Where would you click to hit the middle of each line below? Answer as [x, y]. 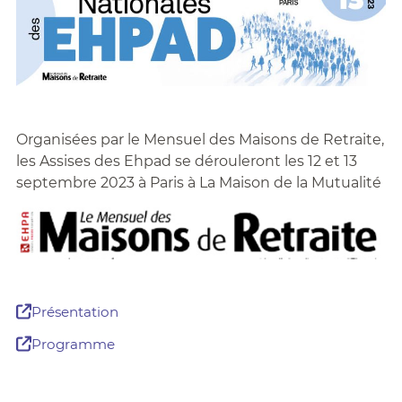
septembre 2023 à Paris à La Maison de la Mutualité [198, 182]
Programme [73, 344]
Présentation [74, 311]
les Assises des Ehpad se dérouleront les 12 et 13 [186, 161]
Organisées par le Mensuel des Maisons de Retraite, [200, 139]
